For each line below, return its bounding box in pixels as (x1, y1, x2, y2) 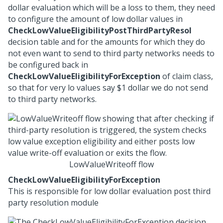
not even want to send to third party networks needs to (8, 48, 215, 59)
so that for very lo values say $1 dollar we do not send (8, 82, 208, 93)
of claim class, (162, 71, 213, 82)
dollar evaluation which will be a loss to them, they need (8, 2, 215, 13)
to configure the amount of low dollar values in (8, 13, 183, 24)
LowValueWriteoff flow (69, 159, 154, 170)
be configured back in (8, 59, 88, 70)
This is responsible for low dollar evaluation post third (8, 186, 211, 197)
